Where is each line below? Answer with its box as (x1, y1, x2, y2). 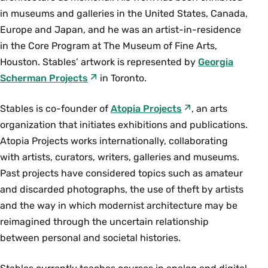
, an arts (191, 103, 227, 114)
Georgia (198, 56, 233, 68)
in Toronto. (98, 72, 147, 84)
